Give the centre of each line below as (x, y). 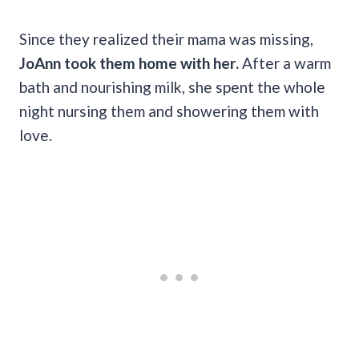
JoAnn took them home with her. (131, 63)
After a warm (286, 63)
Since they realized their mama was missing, (166, 38)
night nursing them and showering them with (169, 111)
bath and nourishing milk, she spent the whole (172, 87)
